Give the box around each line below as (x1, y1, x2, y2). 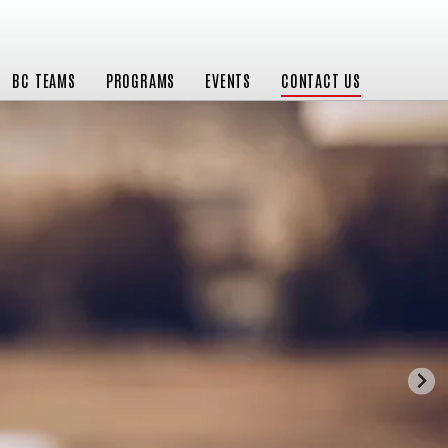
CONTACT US (281, 70, 361, 90)
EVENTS (205, 70, 251, 90)
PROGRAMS (105, 70, 176, 90)
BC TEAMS (12, 70, 76, 90)
